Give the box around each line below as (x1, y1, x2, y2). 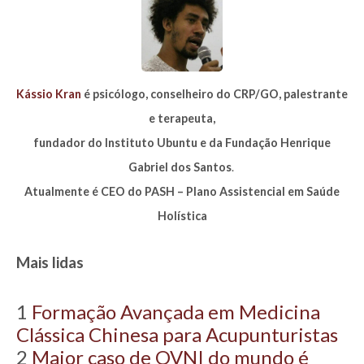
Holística (157, 209, 207, 223)
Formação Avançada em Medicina (32, 299, 320, 323)
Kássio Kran (16, 87, 81, 102)
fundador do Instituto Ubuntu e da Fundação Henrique (33, 136, 331, 150)
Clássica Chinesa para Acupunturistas (16, 322, 338, 346)
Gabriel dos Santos (128, 160, 232, 175)
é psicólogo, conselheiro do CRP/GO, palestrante (81, 87, 348, 102)
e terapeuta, (149, 111, 215, 126)
